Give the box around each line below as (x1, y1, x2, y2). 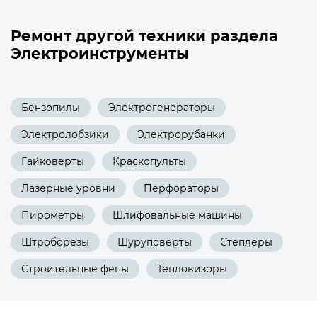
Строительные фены (21, 262, 129, 275)
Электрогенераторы (108, 100, 215, 114)
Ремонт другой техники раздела (11, 26, 278, 45)
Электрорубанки (137, 127, 225, 141)
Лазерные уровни (21, 181, 115, 195)
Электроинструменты (11, 44, 189, 62)
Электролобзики (21, 127, 109, 141)
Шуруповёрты (117, 235, 192, 248)
